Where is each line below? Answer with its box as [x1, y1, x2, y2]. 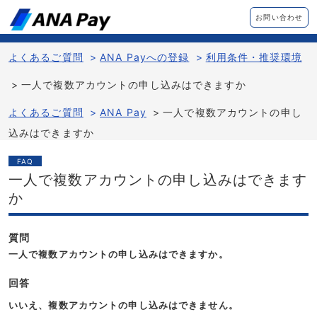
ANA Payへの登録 [100, 51, 190, 63]
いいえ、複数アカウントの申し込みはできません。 [8, 299, 238, 311]
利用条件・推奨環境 [205, 51, 302, 63]
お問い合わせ [255, 12, 303, 21]
